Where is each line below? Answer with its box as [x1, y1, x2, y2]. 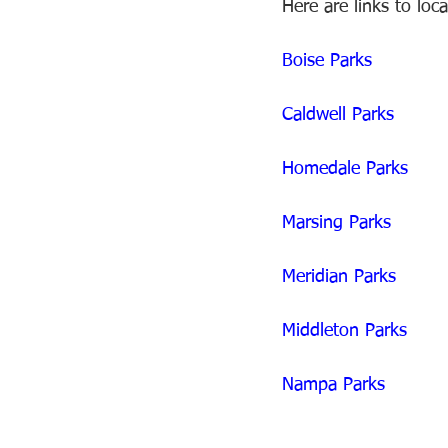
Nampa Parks [282, 376, 385, 394]
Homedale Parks [282, 160, 414, 178]
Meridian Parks [282, 268, 396, 286]
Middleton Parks [282, 322, 413, 340]
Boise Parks [282, 52, 378, 70]
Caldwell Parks [282, 106, 394, 124]
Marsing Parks [282, 214, 391, 232]
